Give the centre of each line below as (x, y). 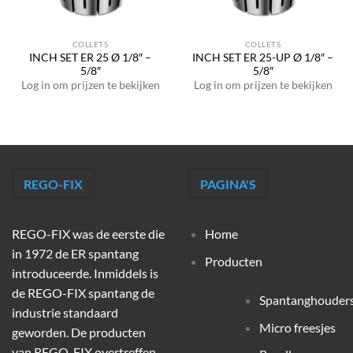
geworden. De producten (79, 333)
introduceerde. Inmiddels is (85, 273)
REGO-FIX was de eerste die (88, 234)
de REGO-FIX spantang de (83, 293)
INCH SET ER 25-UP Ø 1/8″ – (263, 57)
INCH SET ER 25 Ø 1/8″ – (90, 57)
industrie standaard (65, 313)
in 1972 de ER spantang (75, 254)
